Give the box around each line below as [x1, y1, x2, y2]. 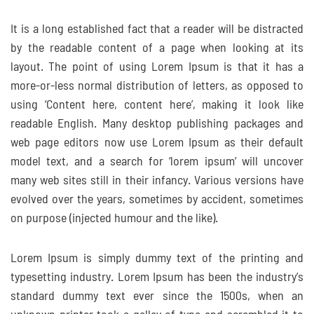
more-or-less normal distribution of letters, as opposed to [11, 80, 303, 93]
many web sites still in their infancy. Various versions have [11, 175, 303, 187]
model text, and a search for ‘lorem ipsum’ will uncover [11, 156, 303, 168]
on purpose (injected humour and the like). [11, 212, 218, 225]
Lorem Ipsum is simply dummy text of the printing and [11, 252, 303, 265]
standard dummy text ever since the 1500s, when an [11, 290, 303, 303]
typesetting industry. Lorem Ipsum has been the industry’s [11, 271, 303, 284]
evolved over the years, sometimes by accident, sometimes [11, 193, 303, 206]
